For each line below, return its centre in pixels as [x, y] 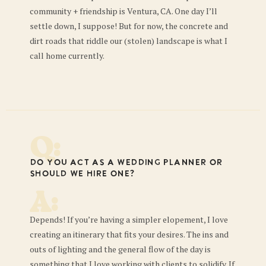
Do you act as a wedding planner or [126, 163]
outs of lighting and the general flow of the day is [120, 249]
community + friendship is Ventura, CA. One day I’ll [123, 11]
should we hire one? [82, 175]
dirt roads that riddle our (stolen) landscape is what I [129, 40]
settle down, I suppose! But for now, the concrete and [129, 26]
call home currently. [67, 55]
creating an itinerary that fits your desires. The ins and [129, 235]
